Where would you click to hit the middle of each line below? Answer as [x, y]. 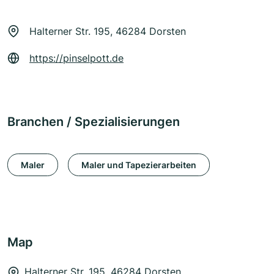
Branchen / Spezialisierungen [94, 122]
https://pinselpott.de [76, 58]
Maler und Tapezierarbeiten [139, 165]
